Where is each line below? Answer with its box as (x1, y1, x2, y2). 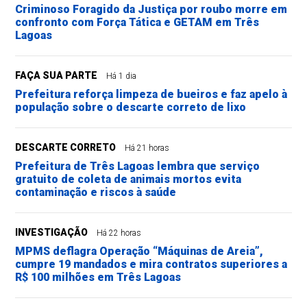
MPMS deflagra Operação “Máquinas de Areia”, (15, 245, 264, 258)
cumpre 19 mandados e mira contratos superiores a (15, 258, 288, 271)
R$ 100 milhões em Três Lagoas (15, 271, 182, 284)
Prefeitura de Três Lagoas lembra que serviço (15, 160, 260, 173)
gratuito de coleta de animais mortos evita (15, 173, 242, 186)
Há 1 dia (106, 71, 137, 82)
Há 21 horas (125, 143, 170, 153)
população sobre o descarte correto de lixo (15, 101, 247, 114)
